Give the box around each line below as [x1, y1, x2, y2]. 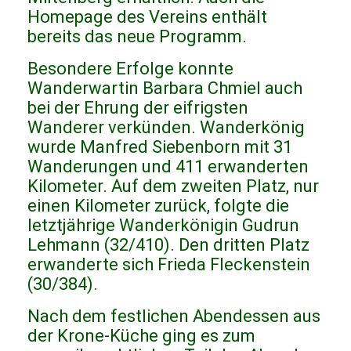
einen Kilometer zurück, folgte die [27, 196, 289, 216]
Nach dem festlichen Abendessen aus [27, 306, 320, 327]
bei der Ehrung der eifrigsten [27, 98, 248, 118]
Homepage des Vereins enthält [27, 7, 267, 27]
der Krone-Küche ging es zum [27, 326, 255, 346]
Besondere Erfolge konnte [27, 59, 233, 79]
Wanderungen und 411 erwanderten [27, 157, 309, 177]
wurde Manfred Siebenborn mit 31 [27, 137, 292, 157]
